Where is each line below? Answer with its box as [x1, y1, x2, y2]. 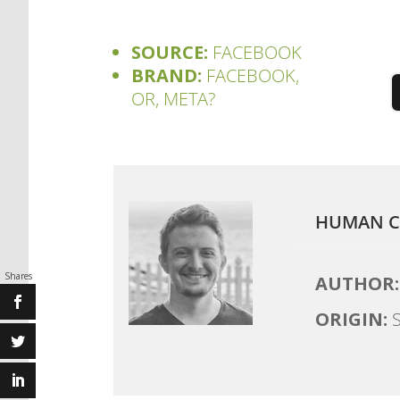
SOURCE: [131, 39, 209, 64]
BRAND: [131, 62, 203, 87]
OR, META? [131, 86, 216, 111]
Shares [4, 270, 32, 282]
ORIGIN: [314, 307, 387, 332]
